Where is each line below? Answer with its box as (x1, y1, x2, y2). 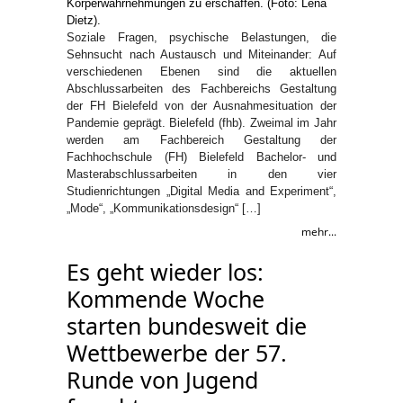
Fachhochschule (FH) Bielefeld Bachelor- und (67, 150, 336, 164)
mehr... (301, 224, 336, 239)
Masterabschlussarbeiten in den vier (67, 167, 336, 181)
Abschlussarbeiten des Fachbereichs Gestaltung (67, 82, 336, 95)
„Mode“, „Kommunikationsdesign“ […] (67, 201, 261, 215)
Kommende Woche (67, 283, 264, 314)
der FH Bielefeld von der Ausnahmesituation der (67, 99, 336, 112)
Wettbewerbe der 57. (67, 337, 287, 368)
